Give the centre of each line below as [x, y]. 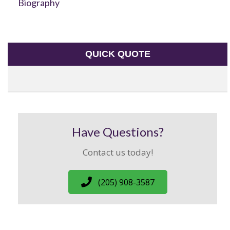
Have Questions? [118, 132]
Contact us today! [118, 152]
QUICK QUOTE [118, 54]
